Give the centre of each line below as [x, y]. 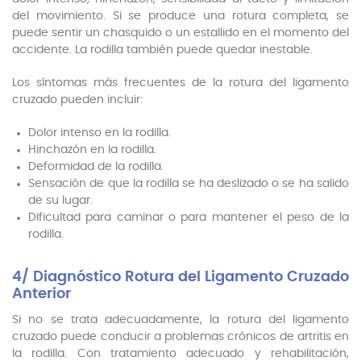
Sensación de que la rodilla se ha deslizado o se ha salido [189, 184]
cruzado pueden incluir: [77, 100]
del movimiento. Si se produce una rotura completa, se [180, 17]
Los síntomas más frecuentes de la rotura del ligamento [180, 83]
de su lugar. [60, 201]
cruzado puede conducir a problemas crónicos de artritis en [180, 337]
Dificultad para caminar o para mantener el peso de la [189, 218]
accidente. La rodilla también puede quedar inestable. [162, 50]
